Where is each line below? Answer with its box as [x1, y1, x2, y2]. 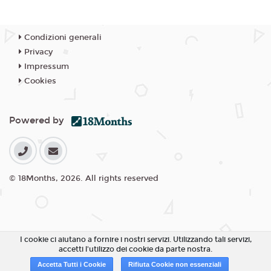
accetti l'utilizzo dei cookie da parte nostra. [59, 245, 212, 253]
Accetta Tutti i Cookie [38, 261, 106, 268]
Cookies [22, 76, 56, 86]
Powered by [9, 115, 71, 126]
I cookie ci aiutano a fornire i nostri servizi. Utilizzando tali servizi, [19, 235, 252, 244]
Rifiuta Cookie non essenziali [128, 261, 221, 268]
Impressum [22, 62, 69, 71]
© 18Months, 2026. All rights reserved [9, 174, 158, 183]
